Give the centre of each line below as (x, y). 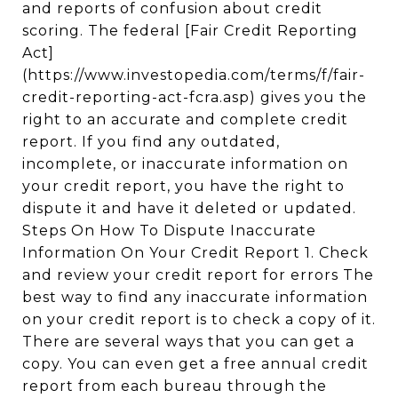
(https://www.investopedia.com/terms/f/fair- (194, 75)
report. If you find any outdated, (151, 142)
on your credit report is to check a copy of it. (199, 319)
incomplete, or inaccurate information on (185, 164)
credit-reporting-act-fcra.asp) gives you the (195, 97)
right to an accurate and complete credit (185, 119)
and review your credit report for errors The (198, 275)
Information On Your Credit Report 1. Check (195, 253)
